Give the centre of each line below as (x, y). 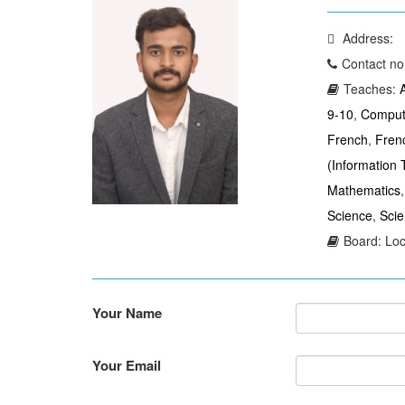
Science (349, 215)
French (347, 139)
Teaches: (371, 89)
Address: (366, 38)
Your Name (127, 313)
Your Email (127, 366)
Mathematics (363, 190)
